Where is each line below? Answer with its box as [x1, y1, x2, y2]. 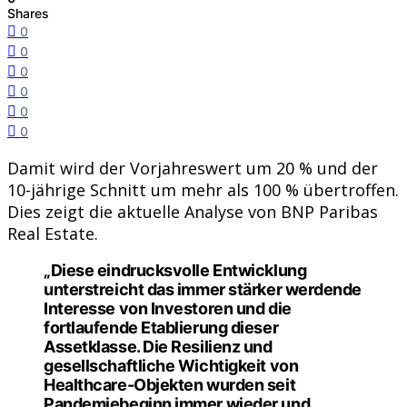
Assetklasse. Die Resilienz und [44, 336, 273, 356]
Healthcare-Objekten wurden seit [44, 374, 296, 394]
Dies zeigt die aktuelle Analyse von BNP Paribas [7, 200, 378, 223]
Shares [7, 5, 49, 21]
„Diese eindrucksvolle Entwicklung [44, 260, 307, 280]
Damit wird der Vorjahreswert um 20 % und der [7, 156, 378, 179]
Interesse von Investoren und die [44, 298, 292, 318]
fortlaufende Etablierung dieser [44, 317, 279, 337]
